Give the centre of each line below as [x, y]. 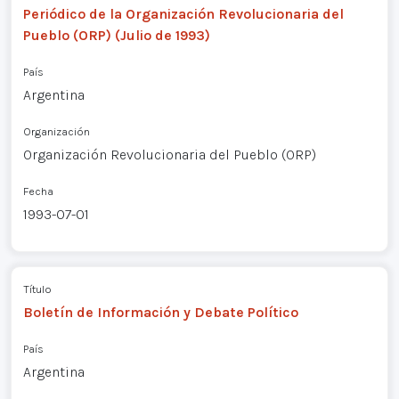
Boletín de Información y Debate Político [160, 313]
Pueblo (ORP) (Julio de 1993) [116, 35]
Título [37, 289]
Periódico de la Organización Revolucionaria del [183, 13]
